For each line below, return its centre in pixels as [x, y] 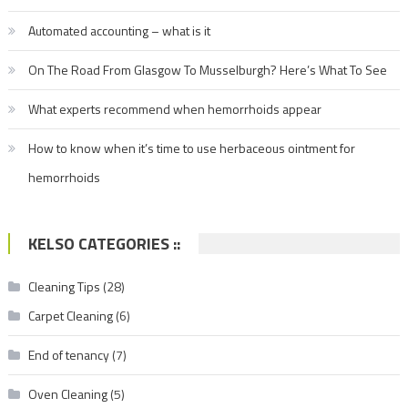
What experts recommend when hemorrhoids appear [174, 109]
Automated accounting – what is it [119, 31]
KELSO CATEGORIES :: [104, 244]
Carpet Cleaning [70, 316]
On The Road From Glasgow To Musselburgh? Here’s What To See [207, 70]
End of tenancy [68, 355]
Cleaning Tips [64, 287]
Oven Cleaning [67, 394]
